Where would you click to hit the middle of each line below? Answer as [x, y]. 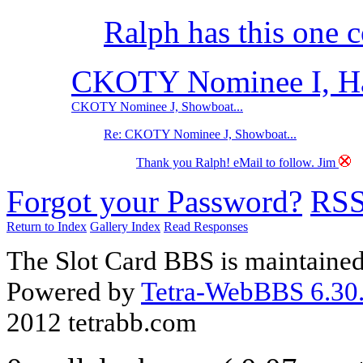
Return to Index [47, 227]
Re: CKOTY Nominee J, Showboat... [200, 135]
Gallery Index [125, 227]
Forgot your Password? [154, 202]
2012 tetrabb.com [102, 322]
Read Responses [206, 227]
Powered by [74, 292]
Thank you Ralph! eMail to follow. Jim [237, 163]
